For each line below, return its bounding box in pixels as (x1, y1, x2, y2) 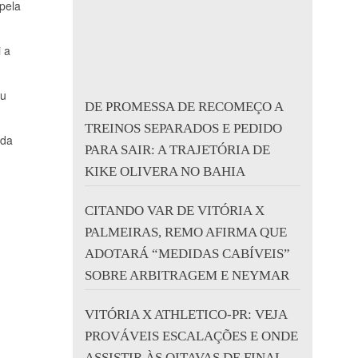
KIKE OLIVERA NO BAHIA (85, 164, 245, 179)
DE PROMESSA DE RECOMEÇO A (85, 99, 283, 114)
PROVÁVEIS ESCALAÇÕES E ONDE (85, 328, 298, 344)
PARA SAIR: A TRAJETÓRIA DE (85, 142, 270, 157)
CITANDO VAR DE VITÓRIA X (85, 203, 265, 218)
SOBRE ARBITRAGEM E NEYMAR (85, 268, 289, 283)
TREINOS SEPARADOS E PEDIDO (85, 121, 282, 136)
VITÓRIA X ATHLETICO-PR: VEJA (85, 307, 287, 322)
